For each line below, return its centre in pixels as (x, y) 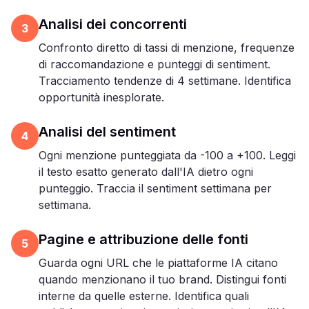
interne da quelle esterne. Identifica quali (144, 296)
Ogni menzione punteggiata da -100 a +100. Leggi (167, 155)
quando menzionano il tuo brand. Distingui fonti (162, 279)
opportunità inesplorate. (101, 97)
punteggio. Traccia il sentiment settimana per (155, 188)
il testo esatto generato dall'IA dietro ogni (146, 172)
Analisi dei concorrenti (113, 24)
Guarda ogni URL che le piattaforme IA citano (158, 263)
